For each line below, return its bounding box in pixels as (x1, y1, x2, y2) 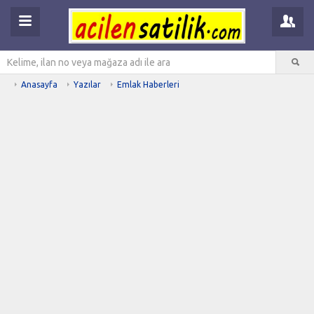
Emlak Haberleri (117, 80, 179, 89)
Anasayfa (21, 80, 57, 89)
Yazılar (74, 80, 101, 89)
